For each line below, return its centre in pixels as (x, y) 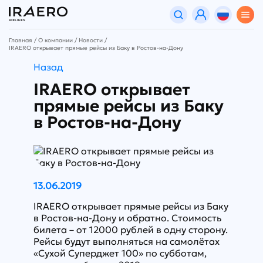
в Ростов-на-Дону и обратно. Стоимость (127, 218)
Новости (91, 41)
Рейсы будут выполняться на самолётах (126, 242)
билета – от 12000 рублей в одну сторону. (130, 230)
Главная (21, 41)
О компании (55, 41)
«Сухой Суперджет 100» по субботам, (120, 253)
